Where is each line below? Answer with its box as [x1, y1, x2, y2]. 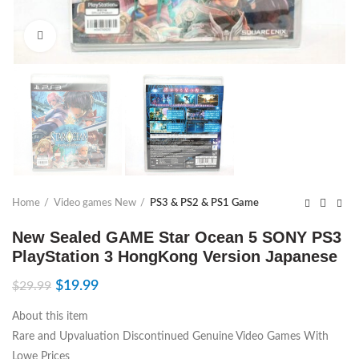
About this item [12, 311, 88, 323]
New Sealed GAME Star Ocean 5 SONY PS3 [12, 228, 341, 247]
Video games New [54, 198, 136, 209]
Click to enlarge [56, 30, 127, 41]
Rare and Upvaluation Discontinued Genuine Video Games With [12, 331, 329, 343]
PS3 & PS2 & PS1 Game [150, 198, 259, 209]
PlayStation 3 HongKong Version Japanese [12, 248, 337, 266]
